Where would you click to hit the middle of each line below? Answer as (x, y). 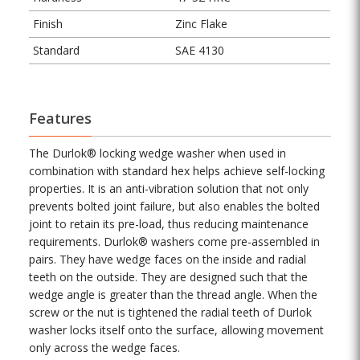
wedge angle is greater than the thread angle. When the (174, 295)
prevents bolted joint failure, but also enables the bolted (175, 207)
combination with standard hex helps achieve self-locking (177, 171)
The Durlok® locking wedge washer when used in (158, 153)
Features (61, 119)
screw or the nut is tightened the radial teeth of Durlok (171, 313)
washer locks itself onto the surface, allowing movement (177, 330)
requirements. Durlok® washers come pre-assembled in (175, 242)
